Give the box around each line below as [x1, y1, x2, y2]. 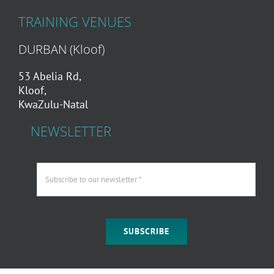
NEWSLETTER [30, 122, 111, 140]
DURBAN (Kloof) [18, 40, 105, 57]
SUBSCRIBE [123, 225, 169, 237]
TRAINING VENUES [18, 12, 131, 31]
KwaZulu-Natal [18, 97, 88, 111]
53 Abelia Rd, [18, 68, 81, 83]
